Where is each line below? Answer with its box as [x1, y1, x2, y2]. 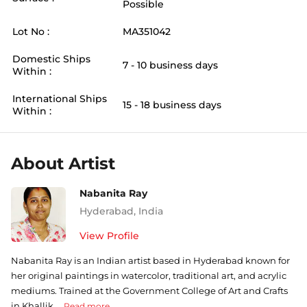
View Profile [79, 230, 139, 242]
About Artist [11, 153, 115, 173]
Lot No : [12, 25, 49, 38]
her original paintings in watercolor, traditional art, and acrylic [11, 270, 286, 281]
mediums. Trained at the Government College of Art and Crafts [11, 285, 288, 296]
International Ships [12, 93, 107, 105]
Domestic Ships [12, 53, 90, 65]
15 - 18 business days [123, 99, 221, 111]
